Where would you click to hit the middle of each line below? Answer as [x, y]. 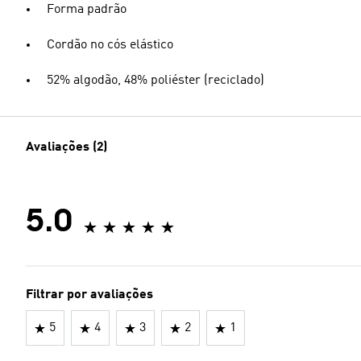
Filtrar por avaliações [89, 295]
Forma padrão [87, 10]
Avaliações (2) [66, 147]
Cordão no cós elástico [110, 45]
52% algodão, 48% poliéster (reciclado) [156, 81]
